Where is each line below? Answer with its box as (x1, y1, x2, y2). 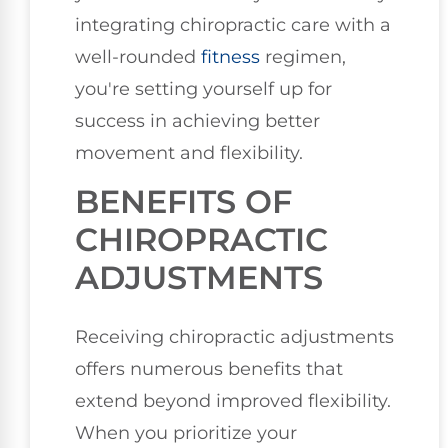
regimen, (260, 46, 346, 69)
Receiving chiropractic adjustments (75, 326, 394, 349)
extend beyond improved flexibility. (75, 390, 391, 413)
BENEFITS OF (75, 182, 292, 222)
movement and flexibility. (75, 142, 303, 165)
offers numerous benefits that (75, 358, 343, 381)
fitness (201, 46, 260, 69)
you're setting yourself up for (75, 78, 332, 101)
